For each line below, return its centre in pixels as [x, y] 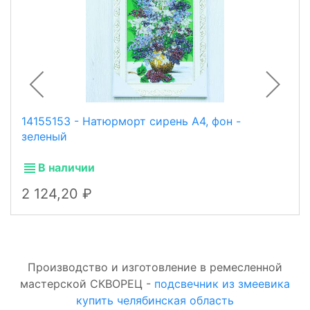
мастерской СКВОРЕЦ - [87, 283]
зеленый [44, 136]
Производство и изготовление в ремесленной [155, 267]
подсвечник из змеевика [222, 283]
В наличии [66, 167]
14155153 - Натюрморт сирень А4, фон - [131, 121]
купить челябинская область [155, 300]
